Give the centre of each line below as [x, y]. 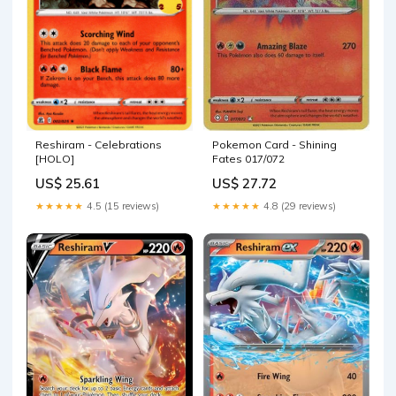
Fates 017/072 [248, 159]
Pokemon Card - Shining [274, 145]
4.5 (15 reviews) [122, 206]
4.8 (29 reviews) [298, 206]
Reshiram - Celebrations [99, 145]
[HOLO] [55, 159]
